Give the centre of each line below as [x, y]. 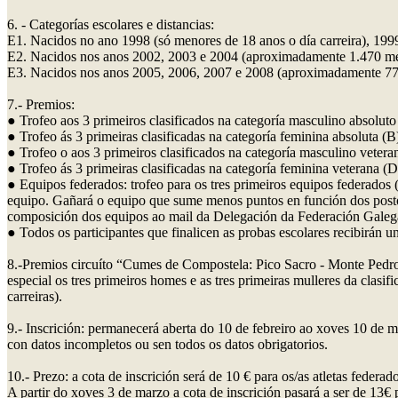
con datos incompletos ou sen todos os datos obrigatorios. [167, 344]
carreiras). [35, 296]
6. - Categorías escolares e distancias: [111, 24]
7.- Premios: [41, 104]
